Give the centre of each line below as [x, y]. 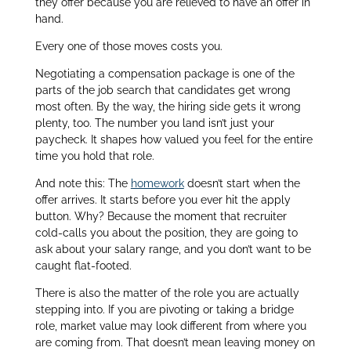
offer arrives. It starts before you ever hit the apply [163, 199]
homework [157, 183]
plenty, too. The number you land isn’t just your [154, 123]
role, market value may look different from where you [170, 326]
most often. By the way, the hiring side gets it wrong [168, 106]
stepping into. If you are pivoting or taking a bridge [164, 309]
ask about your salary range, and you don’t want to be [173, 249]
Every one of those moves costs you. [128, 46]
